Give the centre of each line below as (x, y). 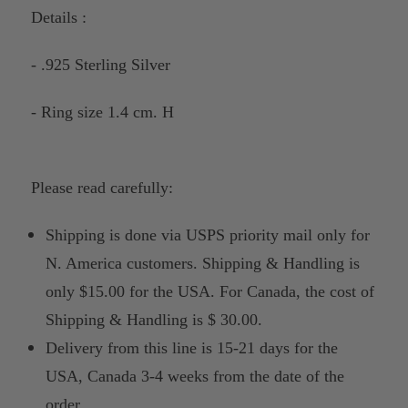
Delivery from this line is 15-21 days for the (192, 347)
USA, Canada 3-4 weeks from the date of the (195, 376)
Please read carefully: (102, 187)
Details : (59, 17)
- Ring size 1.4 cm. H (102, 112)
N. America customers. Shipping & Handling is (203, 263)
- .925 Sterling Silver (101, 64)
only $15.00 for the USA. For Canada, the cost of (210, 291)
